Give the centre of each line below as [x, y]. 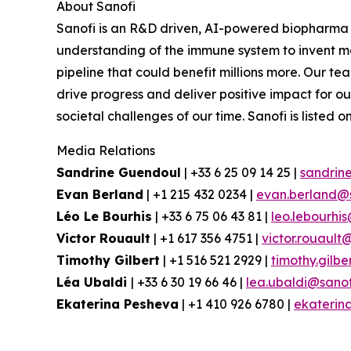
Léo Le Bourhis [104, 216]
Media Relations [106, 150]
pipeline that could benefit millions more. [178, 72]
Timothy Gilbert [108, 260]
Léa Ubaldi [94, 282]
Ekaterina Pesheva [118, 304]
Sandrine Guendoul [119, 172]
